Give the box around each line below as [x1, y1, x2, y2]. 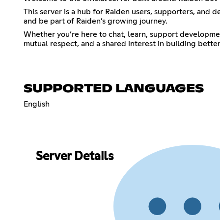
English [24, 100, 50, 108]
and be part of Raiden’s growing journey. [24, 17, 167, 25]
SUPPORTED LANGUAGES [24, 82, 204, 95]
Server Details [35, 151, 113, 163]
